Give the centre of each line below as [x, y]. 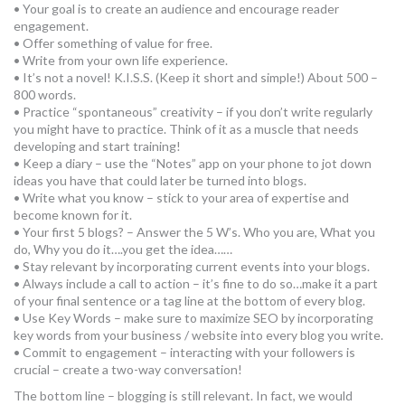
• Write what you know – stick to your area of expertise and [181, 198]
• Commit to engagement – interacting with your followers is [184, 352]
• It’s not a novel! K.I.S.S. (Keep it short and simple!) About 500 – [196, 77]
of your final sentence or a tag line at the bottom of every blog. [189, 301]
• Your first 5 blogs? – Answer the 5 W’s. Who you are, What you [194, 232]
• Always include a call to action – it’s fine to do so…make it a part [196, 283]
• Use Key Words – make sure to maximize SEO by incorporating [193, 318]
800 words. [45, 94]
